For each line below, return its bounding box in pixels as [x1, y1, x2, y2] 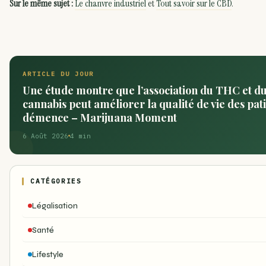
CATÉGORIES [30, 176, 82, 185]
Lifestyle [32, 249, 64, 259]
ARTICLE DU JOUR [23, 69, 94, 78]
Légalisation [32, 201, 78, 211]
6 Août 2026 [23, 131, 68, 140]
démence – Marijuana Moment [23, 110, 177, 125]
